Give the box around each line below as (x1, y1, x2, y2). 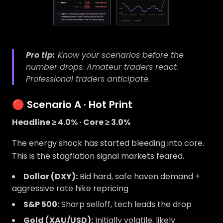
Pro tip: (26, 49, 55, 61)
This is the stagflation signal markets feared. (12, 150, 184, 162)
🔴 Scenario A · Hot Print (12, 98, 132, 111)
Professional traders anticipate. (26, 73, 150, 85)
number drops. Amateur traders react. (26, 61, 178, 73)
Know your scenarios (55, 49, 142, 61)
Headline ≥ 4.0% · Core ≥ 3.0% (12, 116, 130, 128)
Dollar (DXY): (23, 171, 78, 182)
